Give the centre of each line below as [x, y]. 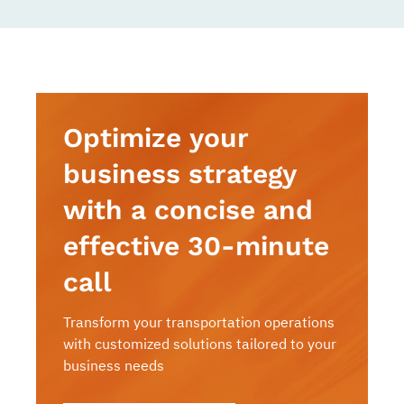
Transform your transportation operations [199, 322]
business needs [114, 366]
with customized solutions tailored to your [200, 344]
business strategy [179, 174]
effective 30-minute [196, 246]
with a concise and [188, 210]
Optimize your [156, 138]
